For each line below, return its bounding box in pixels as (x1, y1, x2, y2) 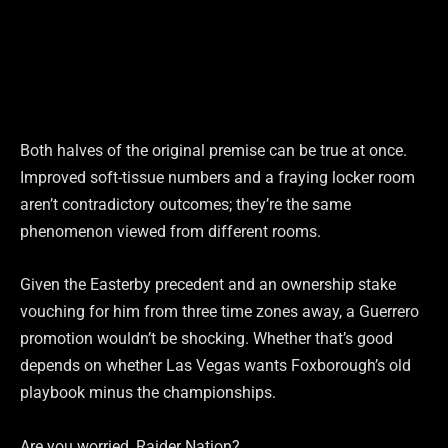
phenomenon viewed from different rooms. (20, 222, 321, 242)
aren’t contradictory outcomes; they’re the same (20, 195, 351, 215)
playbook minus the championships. (20, 383, 276, 403)
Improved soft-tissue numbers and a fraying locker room (20, 168, 415, 188)
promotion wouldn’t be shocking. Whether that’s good (20, 329, 393, 349)
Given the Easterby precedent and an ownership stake (20, 275, 396, 295)
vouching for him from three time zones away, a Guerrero (20, 302, 419, 322)
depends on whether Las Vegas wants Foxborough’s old (20, 356, 411, 376)
